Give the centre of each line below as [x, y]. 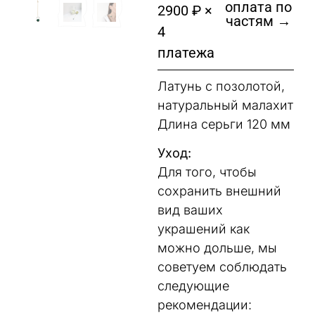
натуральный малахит [225, 105]
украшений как [204, 229]
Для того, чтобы [207, 172]
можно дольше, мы [217, 247]
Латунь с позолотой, [221, 86]
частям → [259, 21]
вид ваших [190, 210]
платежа [186, 52]
